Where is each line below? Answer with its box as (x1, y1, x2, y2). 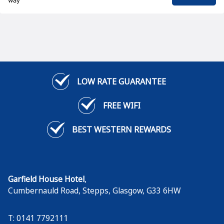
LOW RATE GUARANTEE (77, 76, 166, 87)
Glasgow (112, 185, 142, 196)
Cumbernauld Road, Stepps (8, 185, 108, 196)
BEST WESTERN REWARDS (72, 124, 171, 135)
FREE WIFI (102, 100, 140, 111)
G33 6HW (146, 185, 181, 196)
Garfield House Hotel (8, 173, 84, 184)
